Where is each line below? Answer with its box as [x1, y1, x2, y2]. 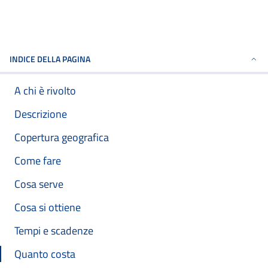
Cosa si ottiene [14, 199, 81, 215]
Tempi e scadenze [14, 223, 93, 239]
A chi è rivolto [14, 83, 76, 99]
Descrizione [14, 106, 67, 122]
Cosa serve [14, 176, 63, 192]
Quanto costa [14, 246, 75, 262]
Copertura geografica [14, 129, 109, 145]
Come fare [14, 153, 61, 169]
